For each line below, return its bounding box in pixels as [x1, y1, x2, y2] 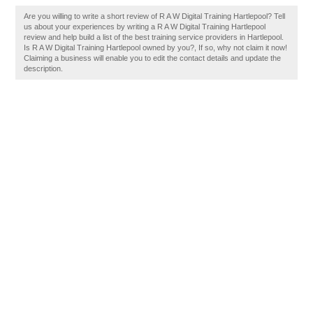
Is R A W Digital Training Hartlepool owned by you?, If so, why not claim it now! [24, 43, 288, 52]
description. [24, 64, 64, 73]
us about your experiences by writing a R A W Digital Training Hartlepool [24, 22, 266, 31]
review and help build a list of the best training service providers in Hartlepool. [24, 33, 284, 41]
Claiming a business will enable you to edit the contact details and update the [24, 54, 282, 62]
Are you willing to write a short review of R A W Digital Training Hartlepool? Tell [24, 12, 286, 20]
